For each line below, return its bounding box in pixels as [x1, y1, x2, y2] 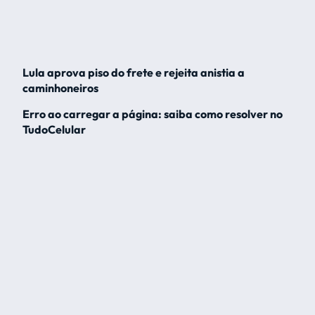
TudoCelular [22, 122, 86, 136]
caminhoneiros [22, 80, 98, 95]
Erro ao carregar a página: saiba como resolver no [22, 106, 283, 121]
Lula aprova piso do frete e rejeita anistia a [22, 65, 245, 79]
